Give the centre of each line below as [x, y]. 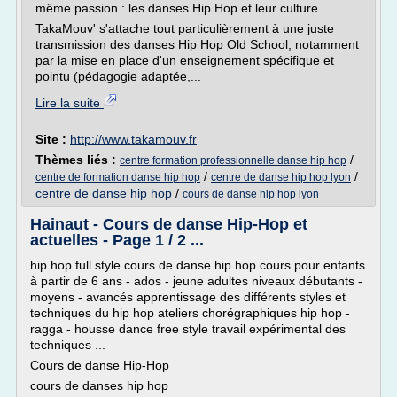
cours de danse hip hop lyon [251, 194]
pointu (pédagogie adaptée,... [118, 76]
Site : [53, 139]
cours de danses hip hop [99, 385]
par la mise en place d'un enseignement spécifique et [185, 60]
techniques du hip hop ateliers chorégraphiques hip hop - [190, 313]
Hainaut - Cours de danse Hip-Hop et [169, 224]
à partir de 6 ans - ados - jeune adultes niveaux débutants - [196, 281]
